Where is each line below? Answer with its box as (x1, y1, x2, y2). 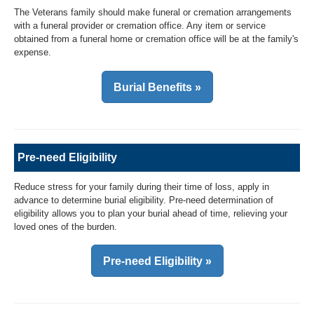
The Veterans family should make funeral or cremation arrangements (14, 7, 292, 18)
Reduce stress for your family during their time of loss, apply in (14, 181, 269, 192)
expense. (14, 47, 51, 58)
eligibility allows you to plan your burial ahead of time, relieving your (14, 207, 287, 219)
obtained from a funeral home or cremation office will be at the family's (14, 34, 299, 45)
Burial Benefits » (113, 81, 201, 93)
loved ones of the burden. (14, 221, 117, 232)
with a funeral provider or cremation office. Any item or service (14, 20, 266, 32)
